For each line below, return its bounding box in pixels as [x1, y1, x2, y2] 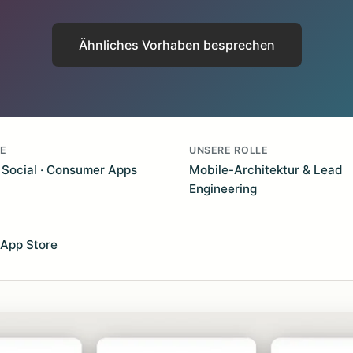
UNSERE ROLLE [189, 144, 269, 156]
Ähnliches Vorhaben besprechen [78, 37, 275, 53]
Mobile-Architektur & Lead [189, 162, 343, 177]
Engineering [189, 181, 257, 196]
